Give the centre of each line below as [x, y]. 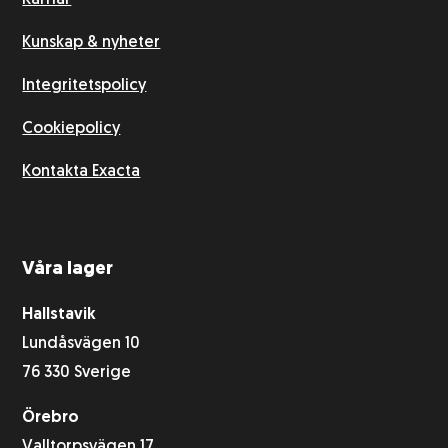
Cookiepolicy [71, 129]
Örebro [51, 418]
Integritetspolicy [84, 86]
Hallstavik [59, 315]
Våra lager [68, 270]
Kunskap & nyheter [91, 43]
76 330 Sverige [77, 373]
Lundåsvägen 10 [81, 344]
